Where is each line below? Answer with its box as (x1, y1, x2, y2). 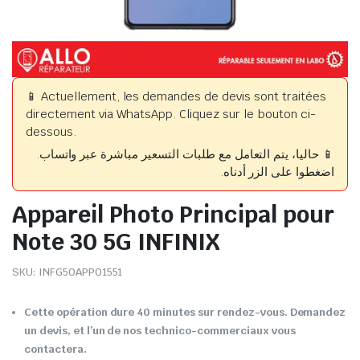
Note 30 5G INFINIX (12, 227, 219, 256)
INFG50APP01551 (38, 265, 123, 279)
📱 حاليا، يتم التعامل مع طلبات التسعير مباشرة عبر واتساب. (35, 146, 334, 162)
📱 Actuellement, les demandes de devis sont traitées (26, 88, 326, 104)
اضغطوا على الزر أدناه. (219, 164, 334, 179)
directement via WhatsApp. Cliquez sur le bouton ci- (26, 106, 316, 121)
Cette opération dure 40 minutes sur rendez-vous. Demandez (24, 305, 346, 319)
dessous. (26, 124, 76, 139)
